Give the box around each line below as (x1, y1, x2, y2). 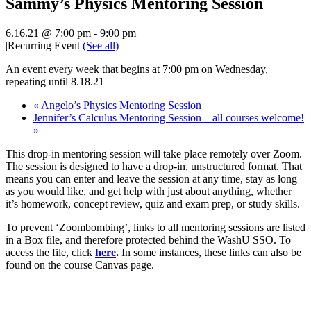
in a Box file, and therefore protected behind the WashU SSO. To (6, 234, 291, 246)
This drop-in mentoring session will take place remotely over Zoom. (6, 148, 302, 160)
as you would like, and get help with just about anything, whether (6, 185, 292, 198)
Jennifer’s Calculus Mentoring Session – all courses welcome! (33, 112, 304, 124)
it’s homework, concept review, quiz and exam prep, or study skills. (6, 198, 300, 210)
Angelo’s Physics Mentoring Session (39, 99, 201, 112)
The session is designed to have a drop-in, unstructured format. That (6, 160, 302, 173)
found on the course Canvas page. (6, 259, 154, 271)
